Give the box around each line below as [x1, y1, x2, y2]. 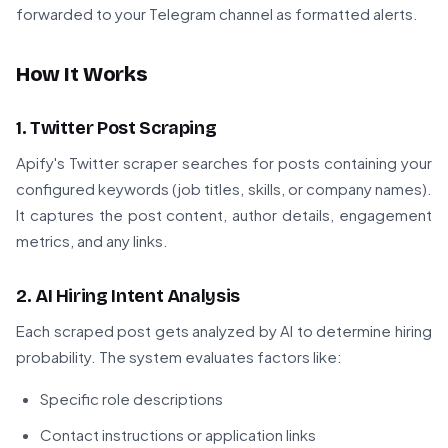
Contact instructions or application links [40, 425, 316, 445]
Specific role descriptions [40, 389, 223, 409]
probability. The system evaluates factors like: [16, 347, 342, 367]
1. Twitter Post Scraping [16, 117, 217, 140]
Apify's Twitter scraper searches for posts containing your [16, 153, 432, 173]
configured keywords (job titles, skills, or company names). [16, 179, 432, 199]
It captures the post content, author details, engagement [16, 205, 432, 225]
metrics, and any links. [16, 231, 168, 251]
